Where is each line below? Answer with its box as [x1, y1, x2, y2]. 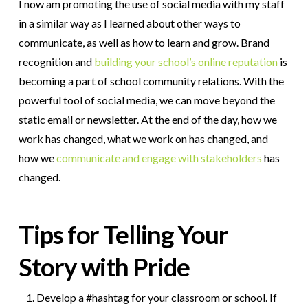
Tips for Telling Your [18, 219, 228, 250]
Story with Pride [18, 251, 190, 282]
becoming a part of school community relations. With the [18, 74, 284, 88]
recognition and [18, 55, 94, 69]
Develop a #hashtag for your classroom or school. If [36, 291, 278, 305]
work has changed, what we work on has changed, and [18, 132, 268, 146]
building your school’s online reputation [93, 55, 278, 69]
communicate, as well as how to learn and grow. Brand [18, 36, 269, 49]
